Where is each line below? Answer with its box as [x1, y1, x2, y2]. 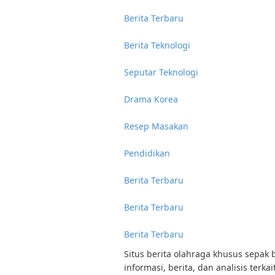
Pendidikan [124, 147, 170, 159]
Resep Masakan [124, 120, 188, 132]
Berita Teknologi [124, 39, 190, 51]
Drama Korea [124, 93, 178, 105]
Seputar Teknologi [124, 66, 198, 78]
